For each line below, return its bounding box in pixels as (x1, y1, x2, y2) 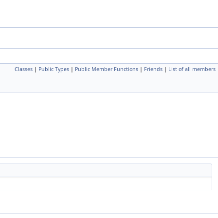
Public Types (38, 66, 69, 73)
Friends (144, 66, 163, 73)
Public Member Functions (75, 66, 138, 73)
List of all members (168, 66, 216, 73)
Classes (15, 66, 33, 73)
